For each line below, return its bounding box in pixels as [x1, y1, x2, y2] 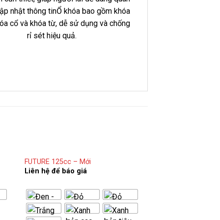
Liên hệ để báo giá [24, 167, 87, 176]
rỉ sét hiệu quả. [27, 30, 77, 40]
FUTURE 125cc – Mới [24, 157, 91, 166]
